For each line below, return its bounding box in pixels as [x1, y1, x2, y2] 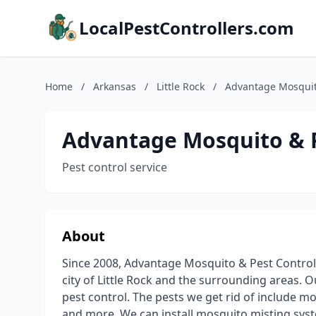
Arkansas [93, 80, 136, 93]
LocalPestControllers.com [79, 16, 294, 39]
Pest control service [62, 159, 167, 175]
